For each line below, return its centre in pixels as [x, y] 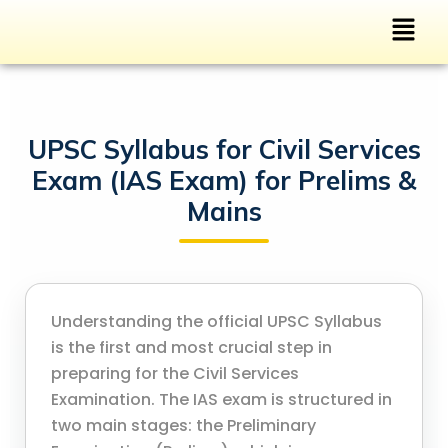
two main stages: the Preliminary [183, 426]
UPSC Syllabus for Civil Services [224, 150]
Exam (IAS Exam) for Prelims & [224, 181]
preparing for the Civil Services [175, 374]
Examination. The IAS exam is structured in [221, 400]
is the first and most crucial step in [191, 348]
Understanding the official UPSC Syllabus [216, 322]
